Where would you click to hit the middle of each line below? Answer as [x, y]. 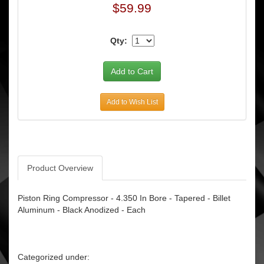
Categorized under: [54, 257]
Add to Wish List [132, 102]
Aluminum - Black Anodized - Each [82, 210]
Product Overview [60, 168]
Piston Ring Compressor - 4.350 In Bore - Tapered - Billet [124, 198]
